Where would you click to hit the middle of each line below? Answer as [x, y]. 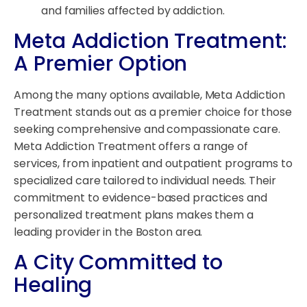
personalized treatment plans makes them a [134, 215]
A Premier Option [101, 64]
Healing [53, 285]
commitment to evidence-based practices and [140, 198]
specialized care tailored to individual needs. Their [145, 181]
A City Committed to [119, 263]
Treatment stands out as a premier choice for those [153, 112]
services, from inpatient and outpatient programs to [153, 164]
